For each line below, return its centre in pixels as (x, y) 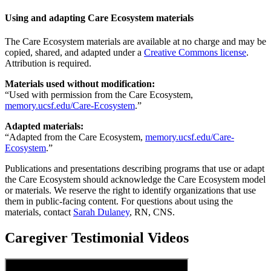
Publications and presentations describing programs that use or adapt (135, 168)
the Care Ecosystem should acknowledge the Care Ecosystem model (135, 179)
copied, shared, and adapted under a (74, 52)
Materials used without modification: (80, 83)
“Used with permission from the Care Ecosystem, (99, 94)
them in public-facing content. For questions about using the (119, 201)
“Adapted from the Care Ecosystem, (75, 137)
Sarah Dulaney (101, 212)
